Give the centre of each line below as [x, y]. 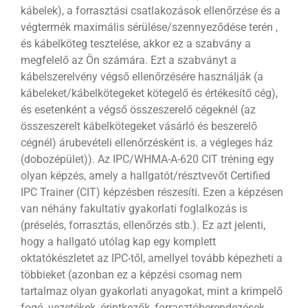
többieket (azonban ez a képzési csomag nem [131, 275]
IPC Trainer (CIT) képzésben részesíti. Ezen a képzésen [152, 192]
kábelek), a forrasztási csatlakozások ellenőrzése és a [150, 11]
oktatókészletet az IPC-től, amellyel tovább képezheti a [151, 258]
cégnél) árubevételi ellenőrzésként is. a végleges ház [146, 143]
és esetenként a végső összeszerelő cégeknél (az [138, 110]
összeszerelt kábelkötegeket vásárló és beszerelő [139, 126]
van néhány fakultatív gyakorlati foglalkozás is [134, 209]
